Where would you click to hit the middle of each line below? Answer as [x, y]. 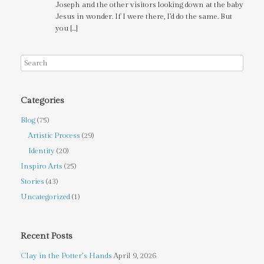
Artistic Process [54, 136]
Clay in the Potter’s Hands [66, 256]
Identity [42, 151]
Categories [42, 101]
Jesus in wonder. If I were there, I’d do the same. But [143, 17]
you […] [66, 29]
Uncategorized [45, 197]
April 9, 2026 [135, 256]
